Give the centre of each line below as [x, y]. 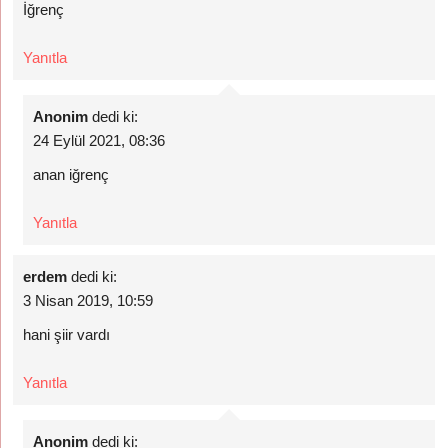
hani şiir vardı [67, 334]
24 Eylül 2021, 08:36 [99, 140]
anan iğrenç [71, 174]
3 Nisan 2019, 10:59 [88, 300]
